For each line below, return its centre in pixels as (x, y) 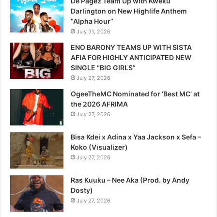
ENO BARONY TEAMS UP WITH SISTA (131, 47)
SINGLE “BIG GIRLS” (103, 67)
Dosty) (82, 190)
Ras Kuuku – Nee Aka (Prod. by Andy (130, 180)
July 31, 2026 (93, 31)
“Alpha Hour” (92, 21)
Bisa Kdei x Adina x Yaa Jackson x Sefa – (136, 137)
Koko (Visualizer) (100, 147)
